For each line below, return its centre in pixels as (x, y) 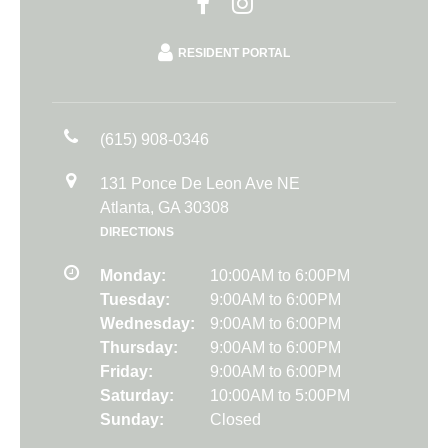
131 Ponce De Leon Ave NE (200, 183)
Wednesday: (147, 323)
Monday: (133, 275)
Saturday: (137, 395)
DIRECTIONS (137, 231)
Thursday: (139, 347)
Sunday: (132, 419)
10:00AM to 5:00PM (280, 395)
